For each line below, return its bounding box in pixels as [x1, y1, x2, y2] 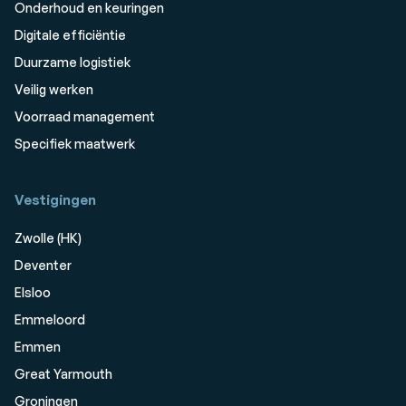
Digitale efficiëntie [14, 27, 126, 43]
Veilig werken [14, 82, 93, 97]
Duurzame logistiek [14, 54, 130, 70]
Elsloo [14, 285, 51, 300]
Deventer [14, 257, 72, 273]
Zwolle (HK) [14, 230, 82, 246]
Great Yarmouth [14, 366, 112, 382]
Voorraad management [14, 109, 155, 124]
